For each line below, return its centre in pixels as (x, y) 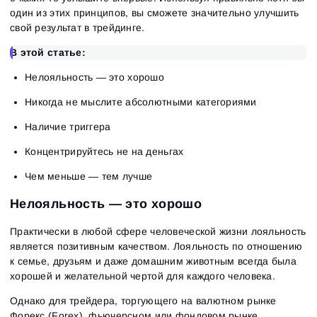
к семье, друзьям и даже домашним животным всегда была (153, 261)
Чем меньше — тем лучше (89, 176)
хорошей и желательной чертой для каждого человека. (143, 276)
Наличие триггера (68, 126)
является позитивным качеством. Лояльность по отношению (156, 246)
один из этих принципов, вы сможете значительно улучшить (155, 12)
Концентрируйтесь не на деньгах (104, 151)
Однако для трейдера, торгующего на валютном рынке (143, 300)
